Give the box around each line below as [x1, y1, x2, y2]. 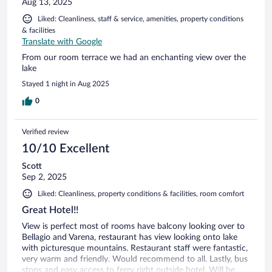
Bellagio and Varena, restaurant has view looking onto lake [22, 233, 237, 242]
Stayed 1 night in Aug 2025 [22, 80, 109, 87]
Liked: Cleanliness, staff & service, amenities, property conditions [38, 15, 243, 22]
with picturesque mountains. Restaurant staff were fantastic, [22, 243, 248, 253]
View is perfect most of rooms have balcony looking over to [22, 222, 245, 231]
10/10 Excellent [22, 142, 109, 155]
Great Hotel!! [22, 205, 78, 215]
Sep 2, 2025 [22, 172, 67, 182]
